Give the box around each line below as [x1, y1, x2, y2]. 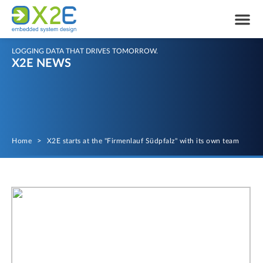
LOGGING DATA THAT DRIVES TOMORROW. [12, 48, 158, 55]
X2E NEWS [12, 58, 71, 69]
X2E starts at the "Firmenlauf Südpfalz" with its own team [46, 137, 239, 144]
